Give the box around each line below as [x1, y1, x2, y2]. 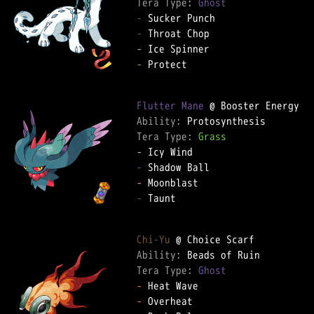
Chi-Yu [137, 232, 170, 247]
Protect [142, 57, 187, 71]
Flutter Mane [137, 98, 204, 113]
